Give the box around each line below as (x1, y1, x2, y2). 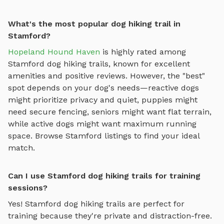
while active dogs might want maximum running (8, 119, 196, 129)
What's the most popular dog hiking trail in (8, 19, 180, 29)
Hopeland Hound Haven (8, 47, 100, 57)
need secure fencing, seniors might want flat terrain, (8, 107, 211, 117)
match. (8, 143, 35, 153)
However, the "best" (130, 71, 205, 81)
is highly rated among (100, 47, 186, 57)
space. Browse (8, 131, 65, 141)
